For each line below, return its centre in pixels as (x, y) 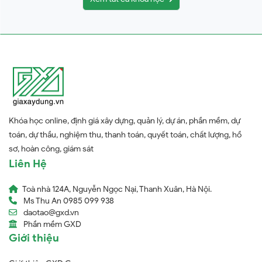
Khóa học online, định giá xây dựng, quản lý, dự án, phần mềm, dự (125, 121)
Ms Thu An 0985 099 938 (69, 201)
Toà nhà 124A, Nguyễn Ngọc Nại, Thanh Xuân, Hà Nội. (117, 189)
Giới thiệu (34, 238)
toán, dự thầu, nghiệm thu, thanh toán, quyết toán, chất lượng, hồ (125, 135)
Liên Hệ (28, 164)
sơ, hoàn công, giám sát (51, 149)
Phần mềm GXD (52, 225)
